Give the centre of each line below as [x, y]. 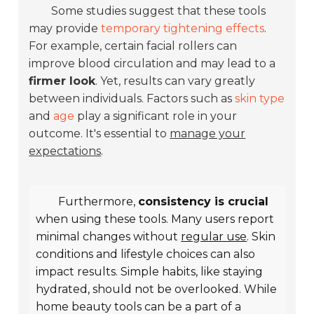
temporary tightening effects [183, 29]
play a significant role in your [156, 116]
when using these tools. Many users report [155, 219]
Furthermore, [98, 202]
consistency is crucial [204, 202]
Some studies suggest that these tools [159, 11]
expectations [65, 151]
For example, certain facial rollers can [133, 46]
